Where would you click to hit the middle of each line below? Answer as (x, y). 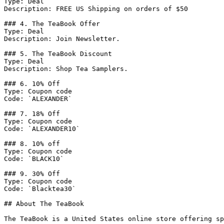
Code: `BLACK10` (34, 159)
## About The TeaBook (44, 204)
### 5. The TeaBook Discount (58, 54)
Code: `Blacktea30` (40, 189)
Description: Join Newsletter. (62, 39)
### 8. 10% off (32, 144)
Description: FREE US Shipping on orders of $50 (96, 9)
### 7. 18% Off (32, 114)
